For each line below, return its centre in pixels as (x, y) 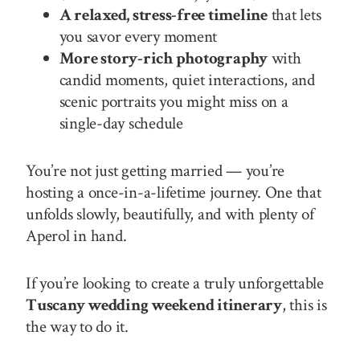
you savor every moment (138, 36)
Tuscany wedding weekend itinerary (154, 305)
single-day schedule (121, 123)
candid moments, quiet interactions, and (187, 80)
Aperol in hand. (76, 235)
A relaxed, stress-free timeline (163, 14)
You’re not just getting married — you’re (155, 170)
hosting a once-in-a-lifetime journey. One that (174, 192)
